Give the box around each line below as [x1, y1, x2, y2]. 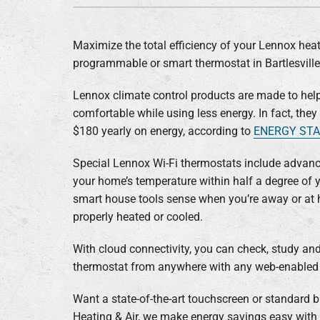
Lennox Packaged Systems [87, 104, 224, 118]
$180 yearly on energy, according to [72, 124, 254, 138]
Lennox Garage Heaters [87, 49, 205, 64]
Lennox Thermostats [87, 131, 191, 145]
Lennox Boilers [87, 22, 161, 36]
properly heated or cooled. [72, 209, 203, 224]
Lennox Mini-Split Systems [87, 76, 221, 91]
